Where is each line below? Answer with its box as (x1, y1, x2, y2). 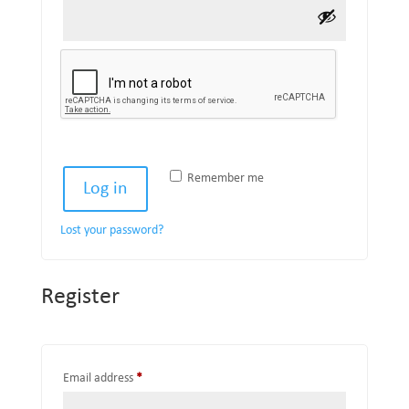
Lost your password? (59, 224, 163, 237)
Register (40, 285, 120, 309)
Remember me (186, 172, 264, 185)
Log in (82, 180, 128, 198)
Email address (62, 372, 136, 385)
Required (141, 371, 188, 384)
